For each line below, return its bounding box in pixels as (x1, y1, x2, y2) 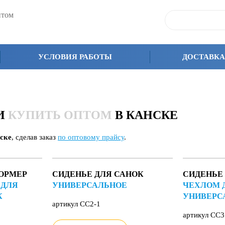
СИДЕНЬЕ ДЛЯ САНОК (52, 170, 144, 178)
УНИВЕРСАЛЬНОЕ (52, 181, 127, 189)
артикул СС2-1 (52, 200, 100, 208)
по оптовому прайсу (58, 133, 124, 141)
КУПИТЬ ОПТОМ (8, 108, 112, 122)
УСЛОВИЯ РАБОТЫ (38, 53, 113, 61)
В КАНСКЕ (112, 108, 178, 122)
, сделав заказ (12, 133, 58, 141)
